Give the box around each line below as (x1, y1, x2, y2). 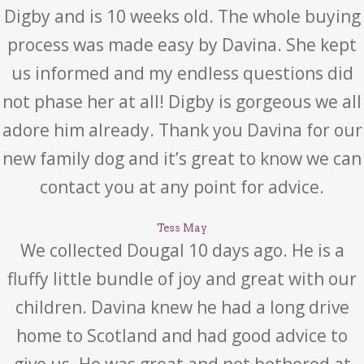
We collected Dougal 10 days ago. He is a (19, 239, 344, 262)
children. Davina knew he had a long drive (15, 296, 349, 318)
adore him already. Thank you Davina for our (2, 119, 362, 141)
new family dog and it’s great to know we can (2, 147, 362, 170)
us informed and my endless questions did (11, 62, 353, 84)
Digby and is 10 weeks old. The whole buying (3, 5, 361, 28)
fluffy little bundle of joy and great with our (7, 267, 357, 290)
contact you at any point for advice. (40, 175, 324, 198)
